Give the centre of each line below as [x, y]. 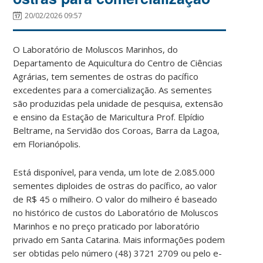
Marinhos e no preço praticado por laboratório [107, 226]
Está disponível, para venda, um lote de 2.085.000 [114, 172]
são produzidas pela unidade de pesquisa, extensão [118, 103]
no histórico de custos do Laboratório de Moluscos [116, 212]
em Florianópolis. [47, 144]
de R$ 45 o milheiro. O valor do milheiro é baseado [115, 199]
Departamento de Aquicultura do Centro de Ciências [118, 63]
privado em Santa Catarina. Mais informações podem [119, 239]
